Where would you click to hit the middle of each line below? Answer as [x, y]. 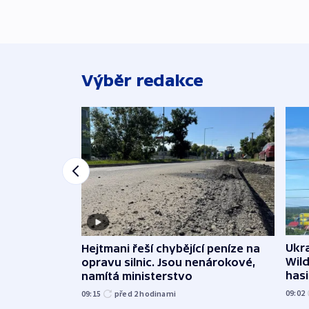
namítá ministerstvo [137, 276]
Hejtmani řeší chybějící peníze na [171, 248]
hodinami [158, 293]
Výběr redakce [142, 81]
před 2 [127, 293]
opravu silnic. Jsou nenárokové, [169, 262]
